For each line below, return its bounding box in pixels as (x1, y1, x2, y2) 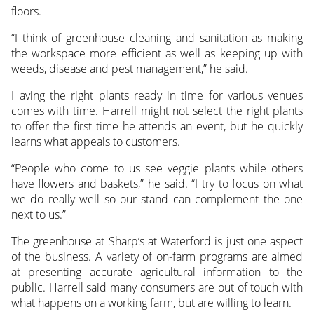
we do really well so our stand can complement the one (11, 191, 303, 207)
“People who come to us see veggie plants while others (11, 161, 303, 177)
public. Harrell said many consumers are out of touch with (11, 280, 303, 296)
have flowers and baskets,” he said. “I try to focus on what (11, 176, 303, 192)
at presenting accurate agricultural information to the (11, 264, 303, 280)
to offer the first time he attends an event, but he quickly (11, 118, 303, 135)
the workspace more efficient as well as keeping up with (11, 46, 303, 62)
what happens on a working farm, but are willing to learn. (11, 295, 292, 311)
